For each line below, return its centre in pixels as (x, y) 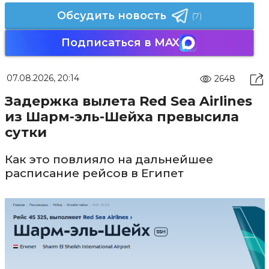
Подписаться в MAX (120, 42)
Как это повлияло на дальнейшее (109, 159)
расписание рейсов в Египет (94, 173)
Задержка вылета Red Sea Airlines (128, 101)
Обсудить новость (111, 15)
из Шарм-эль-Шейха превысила (122, 116)
